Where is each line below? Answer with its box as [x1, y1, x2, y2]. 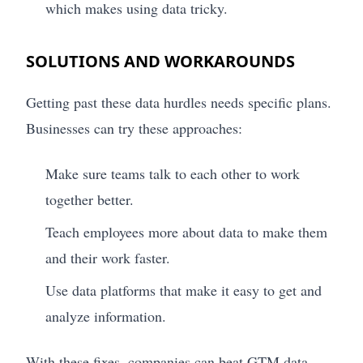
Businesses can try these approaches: [26, 118, 242, 139]
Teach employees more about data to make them [45, 222, 327, 242]
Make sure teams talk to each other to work [45, 164, 300, 184]
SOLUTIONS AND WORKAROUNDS [26, 50, 295, 73]
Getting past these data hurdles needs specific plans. [26, 92, 331, 113]
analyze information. [45, 306, 166, 327]
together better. [45, 190, 134, 210]
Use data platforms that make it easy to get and [45, 280, 322, 301]
